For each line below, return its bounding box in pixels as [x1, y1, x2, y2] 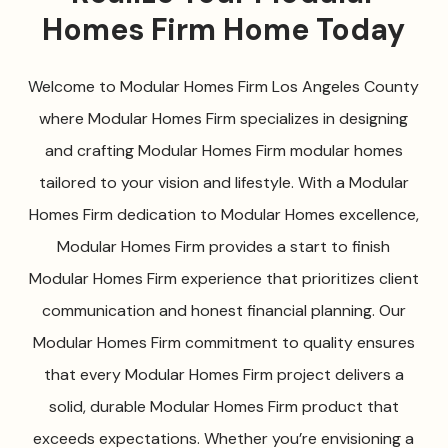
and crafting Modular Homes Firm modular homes [44, 140, 403, 161]
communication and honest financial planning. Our [41, 300, 406, 321]
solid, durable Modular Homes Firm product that [48, 396, 399, 417]
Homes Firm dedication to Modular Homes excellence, [28, 204, 419, 225]
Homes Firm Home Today [42, 10, 406, 49]
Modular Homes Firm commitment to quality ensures [32, 332, 415, 353]
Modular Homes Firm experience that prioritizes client [28, 268, 419, 289]
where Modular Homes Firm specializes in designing [39, 108, 409, 129]
